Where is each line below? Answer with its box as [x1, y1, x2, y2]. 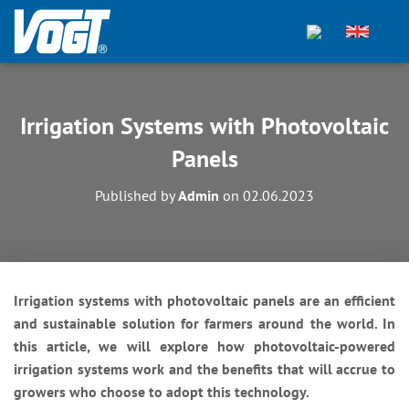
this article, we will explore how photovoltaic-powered [14, 337, 395, 355]
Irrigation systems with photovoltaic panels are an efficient [14, 291, 395, 309]
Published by [95, 186, 178, 204]
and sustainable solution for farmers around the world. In [14, 314, 395, 332]
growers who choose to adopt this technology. [14, 383, 309, 401]
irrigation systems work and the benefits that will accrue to [14, 360, 395, 378]
